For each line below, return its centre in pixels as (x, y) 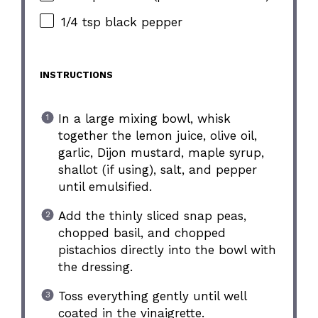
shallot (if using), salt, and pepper (157, 169)
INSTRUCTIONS (77, 75)
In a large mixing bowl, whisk (144, 118)
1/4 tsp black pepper (122, 22)
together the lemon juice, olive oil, (157, 135)
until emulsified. (105, 186)
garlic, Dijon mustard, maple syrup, (161, 152)
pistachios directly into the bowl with (167, 250)
